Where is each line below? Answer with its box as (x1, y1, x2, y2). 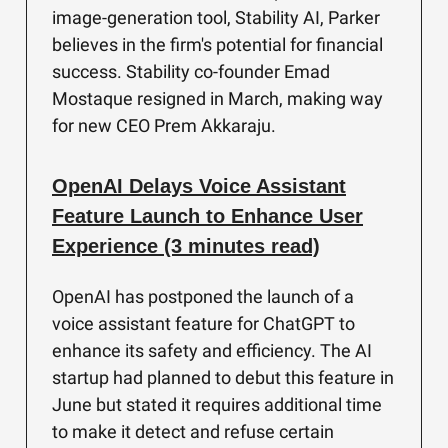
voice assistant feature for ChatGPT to (52, 313, 355, 334)
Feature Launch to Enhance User (52, 205, 363, 227)
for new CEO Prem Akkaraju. (52, 115, 276, 136)
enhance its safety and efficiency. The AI (52, 340, 372, 361)
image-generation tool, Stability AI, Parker (52, 7, 380, 28)
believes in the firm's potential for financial (52, 34, 383, 55)
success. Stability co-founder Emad (52, 61, 330, 82)
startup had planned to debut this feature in (52, 367, 394, 388)
